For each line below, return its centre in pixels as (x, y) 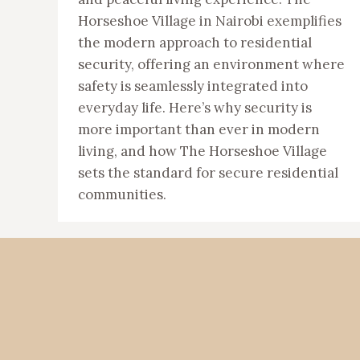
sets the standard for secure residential (208, 173)
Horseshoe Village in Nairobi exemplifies (210, 21)
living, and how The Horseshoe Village (202, 151)
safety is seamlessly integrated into (193, 86)
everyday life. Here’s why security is (195, 108)
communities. (122, 194)
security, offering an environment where (211, 64)
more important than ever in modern (199, 129)
